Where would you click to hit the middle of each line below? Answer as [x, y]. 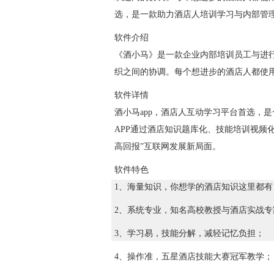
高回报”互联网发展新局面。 [168, 146]
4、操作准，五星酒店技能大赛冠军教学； [194, 257]
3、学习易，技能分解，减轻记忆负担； [189, 233]
